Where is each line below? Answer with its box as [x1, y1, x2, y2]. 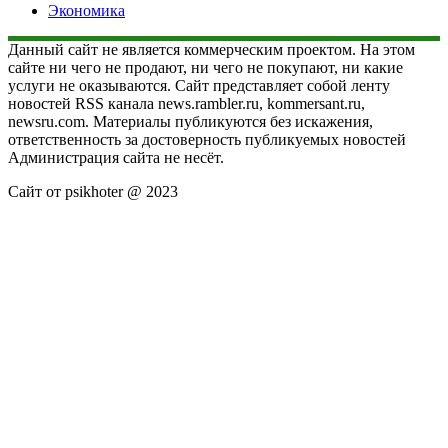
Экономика [48, 2, 125, 20]
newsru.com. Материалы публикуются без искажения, [8, 113, 373, 131]
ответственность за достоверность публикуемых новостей [8, 131, 406, 149]
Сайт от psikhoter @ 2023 [8, 183, 178, 201]
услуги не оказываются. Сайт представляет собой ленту [8, 77, 390, 95]
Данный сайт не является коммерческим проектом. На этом [8, 41, 415, 59]
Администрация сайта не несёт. [8, 149, 224, 167]
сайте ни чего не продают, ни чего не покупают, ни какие [8, 59, 403, 77]
